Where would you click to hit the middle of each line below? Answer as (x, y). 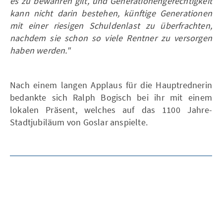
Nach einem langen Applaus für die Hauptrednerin (111, 85)
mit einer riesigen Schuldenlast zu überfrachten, (111, 25)
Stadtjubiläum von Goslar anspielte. (79, 122)
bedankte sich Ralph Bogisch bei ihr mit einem (111, 97)
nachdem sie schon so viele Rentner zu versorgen (111, 38)
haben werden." (40, 50)
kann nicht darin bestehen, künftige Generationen (111, 13)
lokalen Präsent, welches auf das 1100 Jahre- (111, 110)
